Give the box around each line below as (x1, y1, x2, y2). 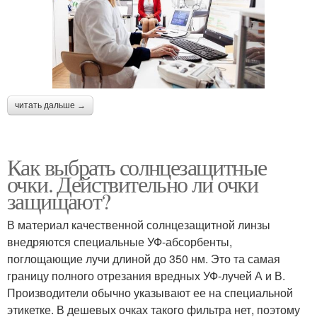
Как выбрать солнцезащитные (7, 151, 267, 182)
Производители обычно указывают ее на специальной (7, 284, 293, 301)
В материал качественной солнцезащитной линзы (7, 216, 270, 233)
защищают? (7, 185, 110, 216)
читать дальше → (15, 100, 86, 110)
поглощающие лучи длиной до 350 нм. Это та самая (7, 250, 280, 267)
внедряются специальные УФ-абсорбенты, (7, 233, 232, 250)
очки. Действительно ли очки (7, 168, 258, 199)
